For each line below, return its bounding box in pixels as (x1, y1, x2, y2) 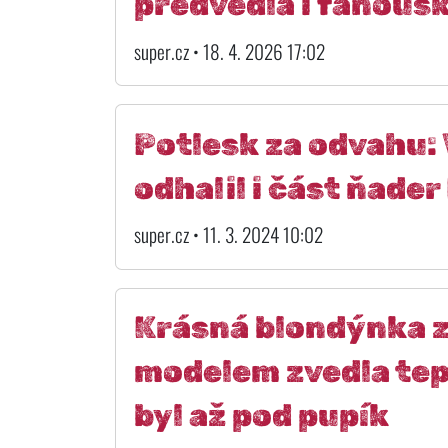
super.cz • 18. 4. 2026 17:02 (133, 36, 325, 66)
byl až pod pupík (133, 397, 389, 435)
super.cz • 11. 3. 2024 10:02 (133, 220, 323, 250)
